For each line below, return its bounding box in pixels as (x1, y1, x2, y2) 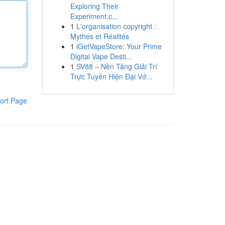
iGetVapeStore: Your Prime (76, 41, 162, 51)
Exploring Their (70, 1, 119, 11)
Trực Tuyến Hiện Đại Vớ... (70, 71, 152, 81)
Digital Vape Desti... (70, 51, 132, 61)
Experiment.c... (70, 11, 118, 21)
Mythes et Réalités (70, 31, 129, 41)
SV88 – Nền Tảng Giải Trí (76, 61, 157, 71)
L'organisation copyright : (76, 21, 156, 31)
